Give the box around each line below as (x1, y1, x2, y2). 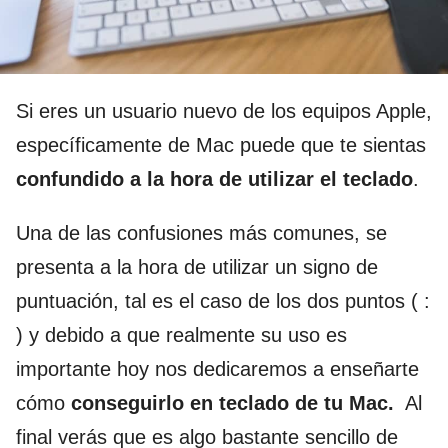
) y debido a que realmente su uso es (16, 324, 347, 347)
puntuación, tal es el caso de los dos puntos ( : (16, 290, 430, 313)
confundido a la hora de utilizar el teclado (16, 168, 413, 191)
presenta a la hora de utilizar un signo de (16, 256, 378, 279)
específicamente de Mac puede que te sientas (16, 134, 426, 157)
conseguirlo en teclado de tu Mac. (71, 392, 400, 415)
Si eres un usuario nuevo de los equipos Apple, (16, 100, 432, 123)
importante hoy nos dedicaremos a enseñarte (16, 358, 419, 381)
